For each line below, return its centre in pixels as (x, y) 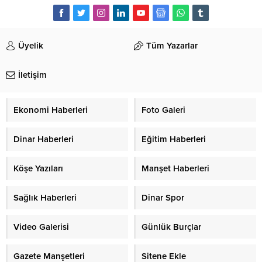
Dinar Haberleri (44, 130)
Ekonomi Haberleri (51, 100)
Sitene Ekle (164, 247)
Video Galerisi (41, 217)
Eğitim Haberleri (174, 130)
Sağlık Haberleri (45, 188)
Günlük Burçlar (171, 217)
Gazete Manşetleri (49, 247)
